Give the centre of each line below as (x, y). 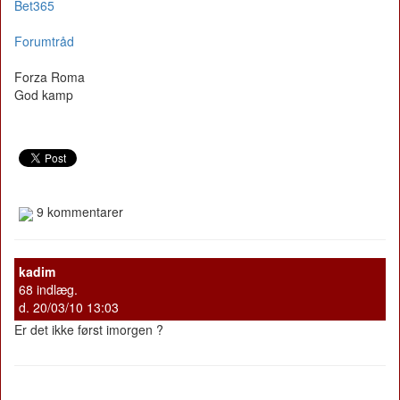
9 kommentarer (78, 212)
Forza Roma (50, 77)
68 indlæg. (48, 289)
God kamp (44, 95)
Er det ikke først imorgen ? (89, 329)
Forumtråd (44, 42)
